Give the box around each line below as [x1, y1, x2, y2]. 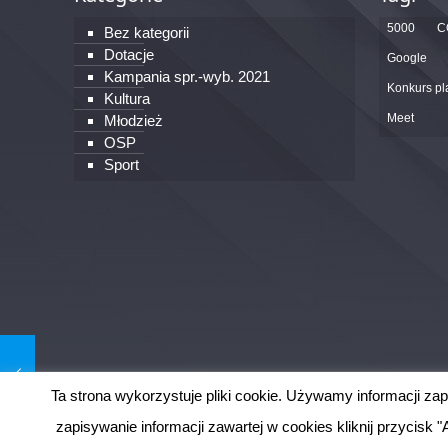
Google [387, 51, 428, 66]
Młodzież [104, 112, 164, 130]
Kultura [104, 90, 151, 108]
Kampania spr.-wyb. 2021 [104, 68, 271, 86]
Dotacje [104, 46, 155, 64]
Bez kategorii [104, 24, 190, 42]
